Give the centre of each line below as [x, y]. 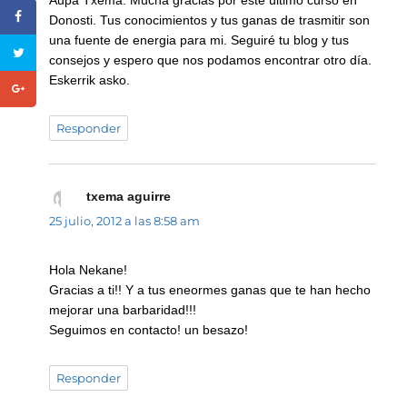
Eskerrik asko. [90, 80]
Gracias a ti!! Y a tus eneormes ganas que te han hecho [210, 290]
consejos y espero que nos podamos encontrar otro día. [211, 60]
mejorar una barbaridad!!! [123, 310]
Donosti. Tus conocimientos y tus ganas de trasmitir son [210, 20]
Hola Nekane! [89, 270]
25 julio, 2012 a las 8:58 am [125, 221]
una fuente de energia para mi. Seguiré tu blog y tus [199, 40]
